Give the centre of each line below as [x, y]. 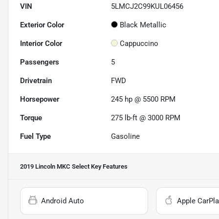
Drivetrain [36, 81]
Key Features [109, 167]
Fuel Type [35, 137]
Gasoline [126, 137]
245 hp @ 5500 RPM [143, 99]
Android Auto [63, 201]
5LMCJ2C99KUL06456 [147, 7]
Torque [31, 118]
